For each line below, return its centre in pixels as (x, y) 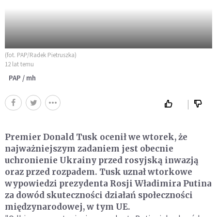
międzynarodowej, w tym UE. (68, 207)
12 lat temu (19, 64)
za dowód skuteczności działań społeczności (99, 195)
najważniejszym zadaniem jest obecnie (89, 149)
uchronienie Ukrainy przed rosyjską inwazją (102, 161)
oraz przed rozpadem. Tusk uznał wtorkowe (99, 172)
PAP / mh (22, 78)
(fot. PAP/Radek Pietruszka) (41, 55)
